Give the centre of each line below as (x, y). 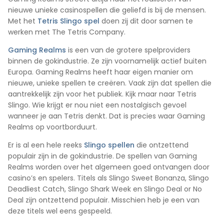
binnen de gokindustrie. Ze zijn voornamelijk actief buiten (107, 61)
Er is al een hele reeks (46, 145)
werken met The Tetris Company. (67, 32)
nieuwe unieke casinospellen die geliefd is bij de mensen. (107, 10)
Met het (23, 21)
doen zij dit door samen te (146, 21)
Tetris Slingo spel (68, 21)
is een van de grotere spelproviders (128, 50)
